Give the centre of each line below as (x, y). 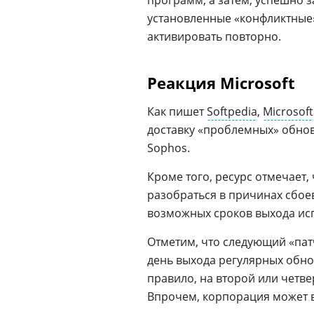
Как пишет (177, 111)
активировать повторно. (214, 36)
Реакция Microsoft (221, 83)
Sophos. (169, 148)
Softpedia (232, 111)
